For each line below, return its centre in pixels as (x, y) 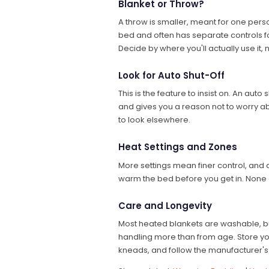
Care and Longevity (165, 205)
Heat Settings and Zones (178, 147)
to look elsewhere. (154, 120)
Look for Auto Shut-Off (171, 75)
